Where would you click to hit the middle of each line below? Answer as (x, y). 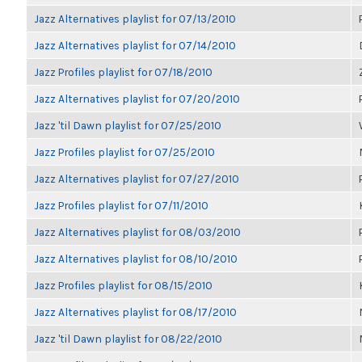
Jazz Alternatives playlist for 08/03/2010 (137, 232)
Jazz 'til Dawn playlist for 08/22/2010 (128, 339)
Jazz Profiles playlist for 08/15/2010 (123, 285)
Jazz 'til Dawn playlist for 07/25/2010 (128, 125)
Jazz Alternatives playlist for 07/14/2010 (135, 45)
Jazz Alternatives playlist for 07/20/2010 (137, 99)
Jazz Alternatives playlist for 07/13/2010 (135, 19)
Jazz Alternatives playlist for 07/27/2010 (137, 179)
